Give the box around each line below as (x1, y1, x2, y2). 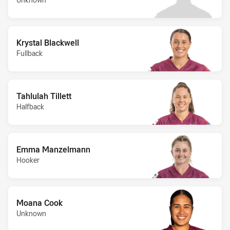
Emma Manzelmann (16, 143, 90, 155)
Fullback (16, 48, 43, 58)
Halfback (16, 101, 44, 111)
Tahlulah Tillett (16, 90, 71, 102)
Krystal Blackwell (16, 36, 79, 48)
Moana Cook (16, 197, 63, 208)
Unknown (16, 208, 46, 218)
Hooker (16, 155, 40, 165)
